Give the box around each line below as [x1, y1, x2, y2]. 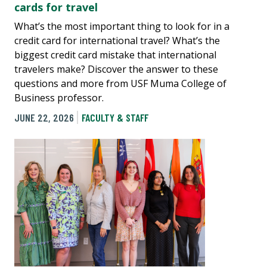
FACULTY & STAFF [81, 111, 148, 125]
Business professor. [14, 91, 104, 105]
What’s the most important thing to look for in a [14, 20, 229, 33]
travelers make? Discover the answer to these [14, 63, 218, 76]
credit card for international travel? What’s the [14, 34, 220, 48]
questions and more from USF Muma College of [14, 77, 226, 91]
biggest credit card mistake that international [14, 48, 216, 62]
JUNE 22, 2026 [14, 111, 74, 125]
